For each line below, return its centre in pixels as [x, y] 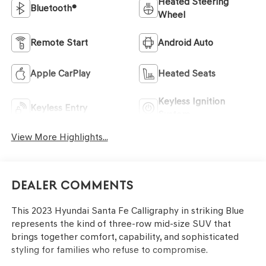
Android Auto [186, 43]
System [174, 115]
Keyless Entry [58, 108]
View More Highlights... [59, 137]
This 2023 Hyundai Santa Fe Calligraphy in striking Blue [127, 210]
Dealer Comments [72, 185]
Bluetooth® [53, 8]
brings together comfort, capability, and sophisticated [125, 236]
